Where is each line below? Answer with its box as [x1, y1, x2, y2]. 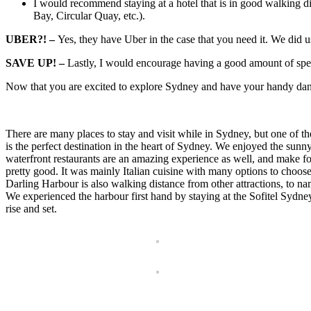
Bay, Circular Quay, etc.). [33, 10, 145, 22]
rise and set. [6, 203, 57, 215]
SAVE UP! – [6, 57, 67, 69]
